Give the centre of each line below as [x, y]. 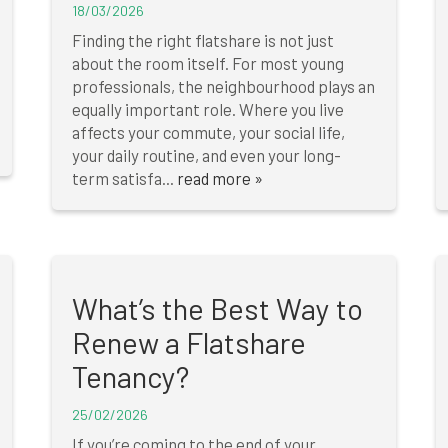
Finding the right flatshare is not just [203, 40]
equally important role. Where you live [208, 109]
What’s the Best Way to [218, 309]
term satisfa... [125, 178]
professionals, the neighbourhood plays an [224, 86]
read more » [220, 178]
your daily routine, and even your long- [207, 155]
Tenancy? [131, 377]
